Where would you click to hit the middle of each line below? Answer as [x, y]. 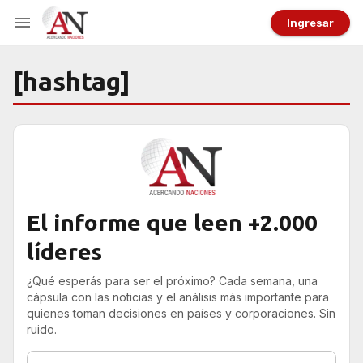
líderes [64, 252]
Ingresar [310, 22]
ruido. [42, 330]
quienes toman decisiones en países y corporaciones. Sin [181, 314]
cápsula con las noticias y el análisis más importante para [178, 297]
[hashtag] [72, 81]
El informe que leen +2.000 [172, 223]
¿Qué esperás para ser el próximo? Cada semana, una [172, 281]
